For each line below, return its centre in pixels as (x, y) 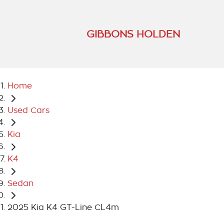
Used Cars (28, 110)
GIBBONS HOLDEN (133, 34)
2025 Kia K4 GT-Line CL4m (63, 208)
